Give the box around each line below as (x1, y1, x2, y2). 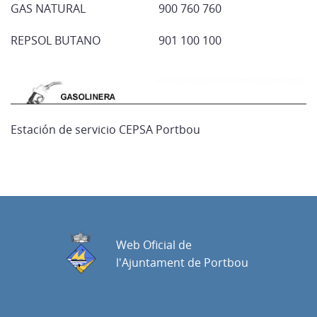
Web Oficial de (116, 237, 192, 253)
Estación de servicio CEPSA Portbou (11, 121, 200, 137)
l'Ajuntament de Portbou (116, 255, 248, 271)
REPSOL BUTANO (11, 33, 100, 49)
